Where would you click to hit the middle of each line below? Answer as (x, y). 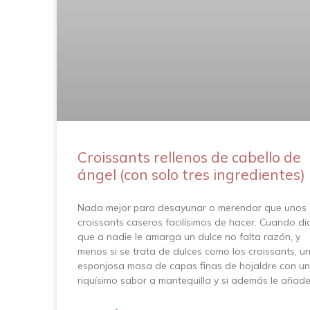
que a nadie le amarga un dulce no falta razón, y (189, 236)
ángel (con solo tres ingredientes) (191, 174)
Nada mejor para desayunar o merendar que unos (192, 207)
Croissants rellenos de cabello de (189, 157)
